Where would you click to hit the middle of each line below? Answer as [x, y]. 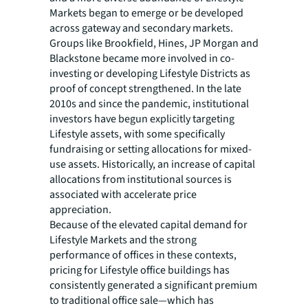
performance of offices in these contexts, [143, 255]
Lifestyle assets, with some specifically [137, 134]
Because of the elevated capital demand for [148, 225]
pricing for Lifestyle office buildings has [140, 271]
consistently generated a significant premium [153, 286]
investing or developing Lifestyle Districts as [150, 74]
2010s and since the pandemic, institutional [149, 104]
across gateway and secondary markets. [141, 29]
